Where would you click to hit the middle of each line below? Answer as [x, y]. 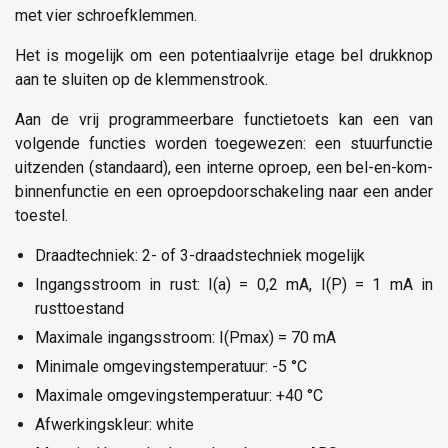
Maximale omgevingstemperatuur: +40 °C [179, 395]
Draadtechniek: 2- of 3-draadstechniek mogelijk [200, 255]
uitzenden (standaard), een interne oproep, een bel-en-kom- [224, 167]
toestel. [41, 215]
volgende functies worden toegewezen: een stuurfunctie [224, 143]
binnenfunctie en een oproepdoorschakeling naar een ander [224, 191]
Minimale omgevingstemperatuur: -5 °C [171, 366]
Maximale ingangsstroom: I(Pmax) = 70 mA [185, 337]
